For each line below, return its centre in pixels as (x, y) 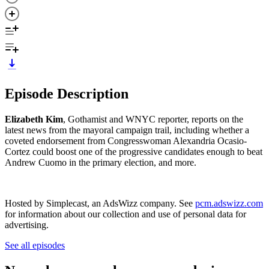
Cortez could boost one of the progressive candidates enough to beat (134, 151)
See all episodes (35, 245)
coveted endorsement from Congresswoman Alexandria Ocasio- (126, 141)
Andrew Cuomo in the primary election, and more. (101, 162)
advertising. (27, 225)
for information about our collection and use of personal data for (125, 214)
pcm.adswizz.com (229, 203)
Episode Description (67, 93)
